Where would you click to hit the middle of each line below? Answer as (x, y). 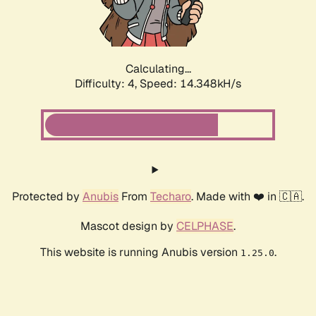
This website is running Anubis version (140, 253)
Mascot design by (128, 226)
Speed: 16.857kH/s (190, 84)
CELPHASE (205, 226)
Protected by (47, 197)
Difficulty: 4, (107, 84)
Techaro (171, 197)
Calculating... (158, 69)
